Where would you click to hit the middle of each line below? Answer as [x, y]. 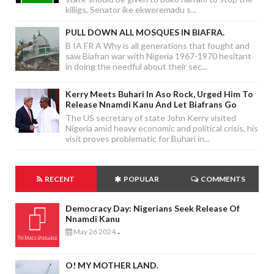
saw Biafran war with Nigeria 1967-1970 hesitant [158, 56]
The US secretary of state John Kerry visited [151, 117]
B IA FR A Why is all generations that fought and [157, 46]
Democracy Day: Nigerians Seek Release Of [153, 208]
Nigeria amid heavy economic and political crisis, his [162, 128]
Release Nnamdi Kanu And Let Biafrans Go [151, 104]
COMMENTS [223, 179]
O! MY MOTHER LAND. [112, 265]
